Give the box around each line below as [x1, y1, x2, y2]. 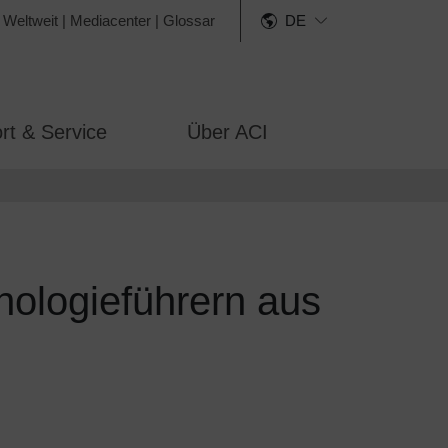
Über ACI [187, 121, 268, 143]
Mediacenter [70, 12, 151, 29]
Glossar [163, 12, 215, 29]
